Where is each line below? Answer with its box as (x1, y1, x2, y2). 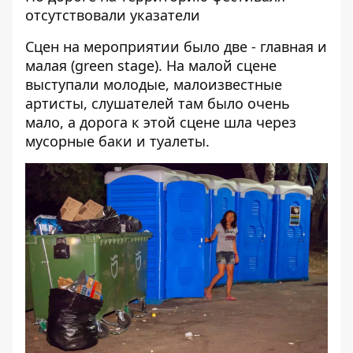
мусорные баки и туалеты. (25, 132, 210, 150)
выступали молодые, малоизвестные (25, 75, 282, 94)
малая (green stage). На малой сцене (25, 56, 277, 75)
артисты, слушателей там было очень (25, 94, 290, 113)
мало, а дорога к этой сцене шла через (25, 113, 296, 132)
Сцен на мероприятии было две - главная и (25, 37, 327, 56)
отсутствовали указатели (25, 6, 200, 24)
